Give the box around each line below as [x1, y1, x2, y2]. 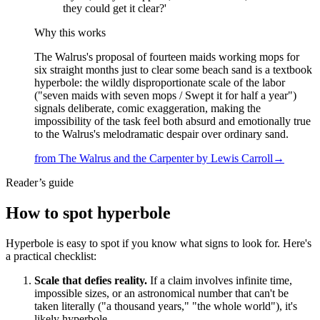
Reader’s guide [6, 176, 74, 189]
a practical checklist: [6, 250, 96, 263]
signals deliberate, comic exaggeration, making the [34, 102, 261, 115]
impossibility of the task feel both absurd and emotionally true [34, 115, 311, 128]
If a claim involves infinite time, [147, 274, 292, 287]
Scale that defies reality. [34, 274, 147, 287]
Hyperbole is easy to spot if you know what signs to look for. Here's [6, 237, 311, 250]
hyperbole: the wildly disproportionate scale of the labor [34, 76, 285, 89]
